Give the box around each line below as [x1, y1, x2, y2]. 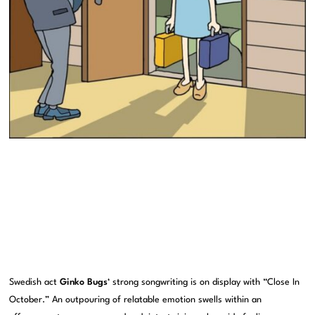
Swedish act [9, 278, 60, 288]
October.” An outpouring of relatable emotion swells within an [9, 295, 262, 305]
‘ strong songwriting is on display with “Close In [108, 278, 300, 288]
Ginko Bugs [60, 278, 108, 288]
